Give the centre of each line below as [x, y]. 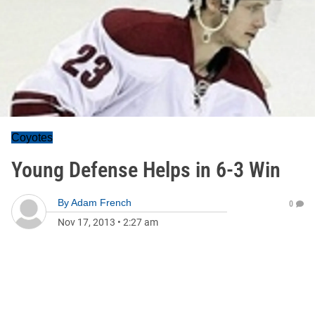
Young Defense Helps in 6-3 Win [146, 170]
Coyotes [32, 137]
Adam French [101, 202]
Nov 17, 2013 [86, 222]
